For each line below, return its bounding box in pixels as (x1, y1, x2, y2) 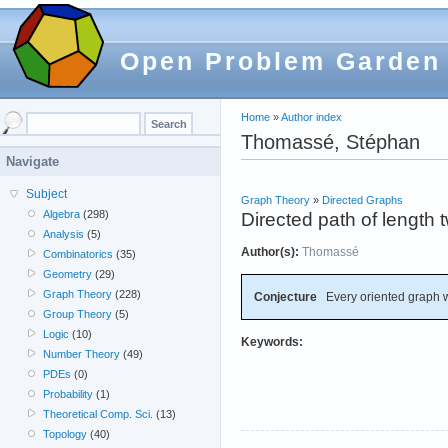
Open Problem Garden (120, 47, 441, 75)
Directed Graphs (322, 193, 403, 206)
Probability (43, 388, 94, 400)
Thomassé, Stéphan (241, 130, 420, 153)
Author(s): (241, 244, 299, 259)
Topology (43, 428, 88, 440)
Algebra (43, 208, 81, 220)
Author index (281, 111, 342, 123)
